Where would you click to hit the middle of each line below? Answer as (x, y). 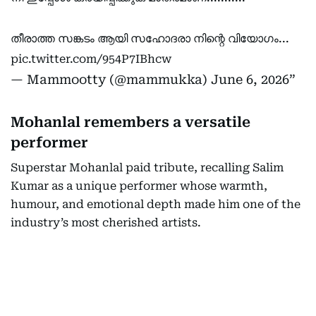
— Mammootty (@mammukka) (111, 79)
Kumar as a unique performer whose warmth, (139, 186)
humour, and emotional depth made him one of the (156, 204)
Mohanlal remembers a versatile (130, 122)
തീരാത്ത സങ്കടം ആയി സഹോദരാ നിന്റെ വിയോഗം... (150, 38)
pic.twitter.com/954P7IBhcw (91, 59)
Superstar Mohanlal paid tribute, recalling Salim (147, 168)
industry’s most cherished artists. (106, 223)
